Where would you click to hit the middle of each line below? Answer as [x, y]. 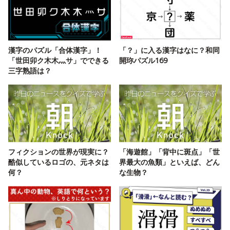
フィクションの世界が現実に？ [59, 152]
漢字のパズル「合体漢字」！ [55, 50]
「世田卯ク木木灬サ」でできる [59, 61]
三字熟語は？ [30, 71]
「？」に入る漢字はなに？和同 [169, 50]
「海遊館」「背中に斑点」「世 [169, 152]
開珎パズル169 [143, 61]
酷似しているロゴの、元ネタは [59, 162]
